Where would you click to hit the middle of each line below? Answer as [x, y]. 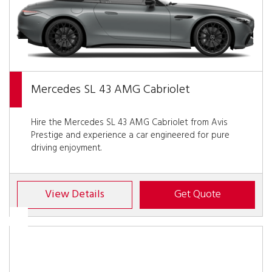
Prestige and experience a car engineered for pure [130, 136]
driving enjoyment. [66, 148]
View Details [75, 195]
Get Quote [197, 195]
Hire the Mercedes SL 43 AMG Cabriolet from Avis [129, 123]
